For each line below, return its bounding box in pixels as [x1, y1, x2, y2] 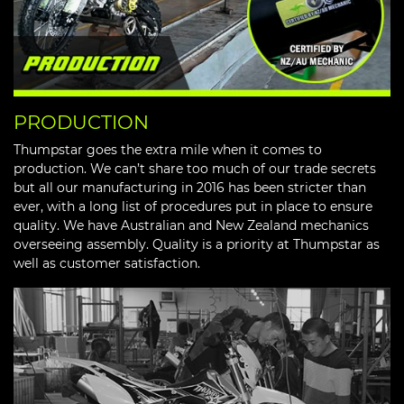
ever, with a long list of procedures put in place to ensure [14, 197, 372, 215]
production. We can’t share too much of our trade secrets [14, 160, 376, 177]
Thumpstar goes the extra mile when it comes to [14, 141, 322, 158]
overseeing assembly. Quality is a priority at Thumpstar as [14, 235, 380, 252]
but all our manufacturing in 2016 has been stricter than [14, 179, 366, 196]
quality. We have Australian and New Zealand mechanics [14, 216, 369, 234]
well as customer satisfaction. [14, 254, 200, 271]
